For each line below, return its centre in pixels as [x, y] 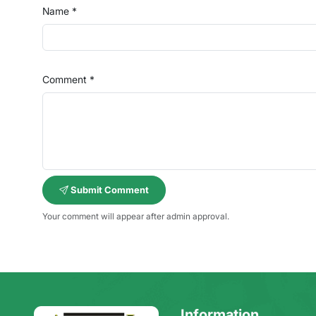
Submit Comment [109, 190]
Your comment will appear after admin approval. [136, 216]
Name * [60, 11]
